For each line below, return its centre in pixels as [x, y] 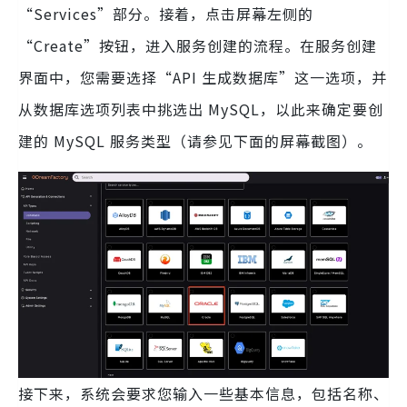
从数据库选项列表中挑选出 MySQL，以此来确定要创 [201, 109]
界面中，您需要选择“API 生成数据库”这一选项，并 [203, 77]
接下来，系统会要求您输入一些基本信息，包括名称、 [203, 393]
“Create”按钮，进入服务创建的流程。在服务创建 [198, 45]
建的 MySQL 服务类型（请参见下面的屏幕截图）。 [195, 140]
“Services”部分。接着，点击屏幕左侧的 [166, 13]
